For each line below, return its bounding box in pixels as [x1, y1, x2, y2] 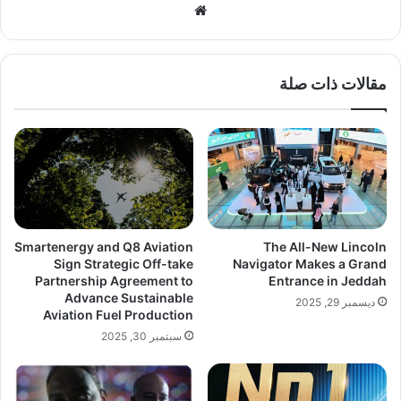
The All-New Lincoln [263, 238, 387, 254]
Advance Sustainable [64, 289, 193, 305]
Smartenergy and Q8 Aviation [14, 238, 193, 254]
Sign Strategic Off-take [54, 255, 193, 271]
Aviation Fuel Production [43, 306, 193, 322]
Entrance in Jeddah [269, 272, 387, 288]
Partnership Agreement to [35, 272, 193, 288]
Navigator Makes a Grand [233, 255, 387, 271]
